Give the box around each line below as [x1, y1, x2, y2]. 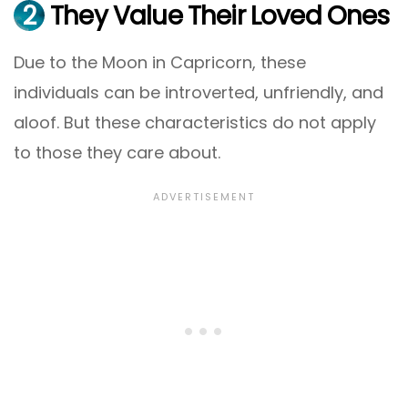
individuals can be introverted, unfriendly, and [14, 81, 383, 105]
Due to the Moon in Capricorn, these [14, 51, 306, 75]
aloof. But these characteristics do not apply [14, 111, 376, 135]
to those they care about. [14, 141, 220, 165]
